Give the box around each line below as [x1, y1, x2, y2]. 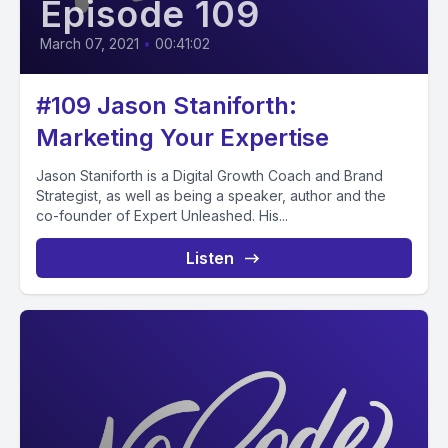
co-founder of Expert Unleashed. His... [36, 207, 288, 224]
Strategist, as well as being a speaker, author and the [36, 187, 386, 204]
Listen [186, 248, 234, 268]
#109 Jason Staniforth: [36, 91, 297, 120]
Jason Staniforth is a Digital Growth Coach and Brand [36, 167, 383, 184]
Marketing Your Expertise [36, 123, 329, 152]
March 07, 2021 [40, 35, 139, 52]
